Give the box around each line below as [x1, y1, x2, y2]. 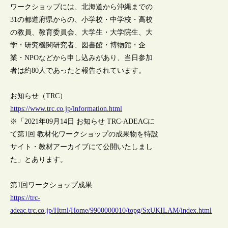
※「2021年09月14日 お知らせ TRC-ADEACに [10, 118, 155, 126]
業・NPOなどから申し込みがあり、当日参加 [10, 53, 153, 62]
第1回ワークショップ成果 [10, 181, 93, 189]
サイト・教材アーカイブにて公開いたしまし [10, 143, 153, 151]
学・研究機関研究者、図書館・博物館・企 [10, 41, 146, 49]
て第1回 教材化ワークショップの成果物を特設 [10, 130, 159, 138]
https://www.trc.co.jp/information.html [10, 105, 123, 113]
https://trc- [10, 194, 41, 202]
